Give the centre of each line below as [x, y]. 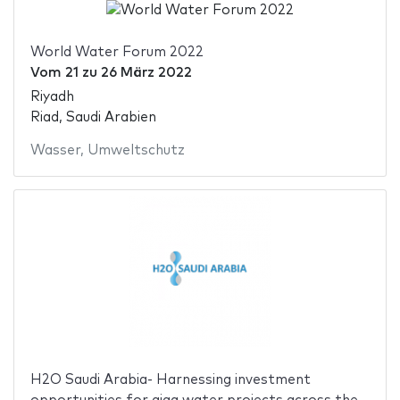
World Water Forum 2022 [117, 53]
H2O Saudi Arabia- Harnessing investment [170, 379]
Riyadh [52, 96]
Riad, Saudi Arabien [93, 117]
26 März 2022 [146, 73]
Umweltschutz [136, 150]
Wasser [55, 150]
